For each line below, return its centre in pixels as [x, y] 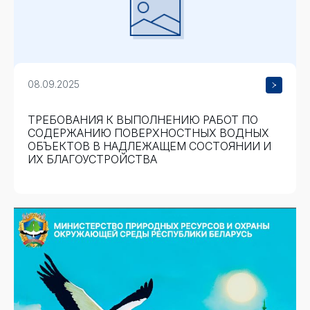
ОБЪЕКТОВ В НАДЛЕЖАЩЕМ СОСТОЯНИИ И [149, 146]
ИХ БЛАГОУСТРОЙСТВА [92, 159]
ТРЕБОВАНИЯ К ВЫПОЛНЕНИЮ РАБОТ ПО [143, 120]
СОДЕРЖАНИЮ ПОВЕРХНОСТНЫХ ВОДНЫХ [148, 133]
